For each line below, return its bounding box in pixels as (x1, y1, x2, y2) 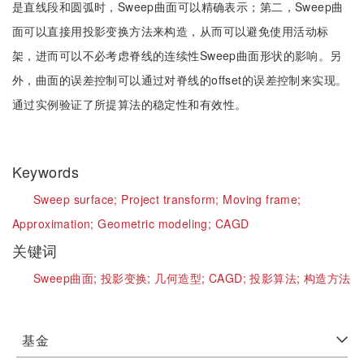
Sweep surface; (33, 191, 122, 207)
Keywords (12, 161, 84, 182)
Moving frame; (223, 191, 301, 207)
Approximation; (12, 215, 98, 232)
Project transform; (121, 191, 223, 207)
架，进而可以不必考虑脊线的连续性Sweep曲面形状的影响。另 (12, 47, 342, 63)
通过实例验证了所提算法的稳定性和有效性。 (12, 96, 247, 112)
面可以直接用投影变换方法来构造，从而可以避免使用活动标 (12, 23, 329, 39)
